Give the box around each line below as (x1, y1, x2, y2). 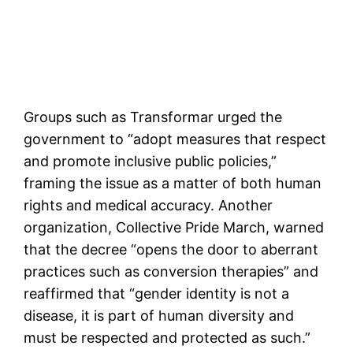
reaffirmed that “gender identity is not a (24, 284, 290, 302)
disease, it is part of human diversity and (24, 307, 295, 324)
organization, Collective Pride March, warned (24, 218, 325, 236)
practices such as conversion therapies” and (24, 262, 319, 280)
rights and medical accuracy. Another (24, 196, 273, 214)
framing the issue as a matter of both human (24, 174, 322, 191)
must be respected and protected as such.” (24, 329, 311, 346)
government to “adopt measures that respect (24, 130, 327, 147)
